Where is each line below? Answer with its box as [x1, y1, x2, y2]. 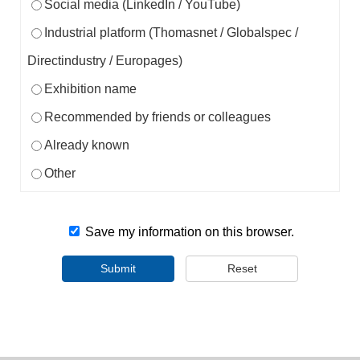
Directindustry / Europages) [27, 53, 182, 67]
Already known [43, 137, 129, 152]
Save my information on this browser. [82, 224, 294, 239]
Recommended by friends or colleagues [43, 109, 271, 124]
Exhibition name [43, 81, 137, 96]
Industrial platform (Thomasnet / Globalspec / [43, 25, 298, 39]
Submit [100, 261, 136, 275]
